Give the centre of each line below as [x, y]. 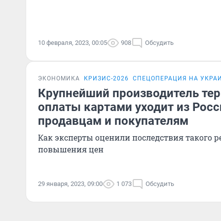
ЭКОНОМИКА [59, 78]
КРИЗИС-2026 [106, 78]
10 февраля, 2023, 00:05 [73, 43]
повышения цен [71, 149]
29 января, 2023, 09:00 [70, 184]
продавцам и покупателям [113, 121]
